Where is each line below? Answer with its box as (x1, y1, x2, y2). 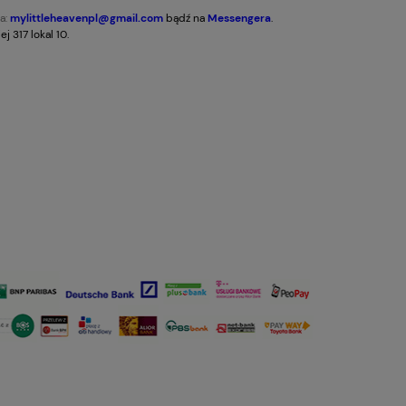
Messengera (208, 10, 271, 25)
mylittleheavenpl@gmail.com (10, 10, 163, 25)
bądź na (163, 10, 208, 25)
